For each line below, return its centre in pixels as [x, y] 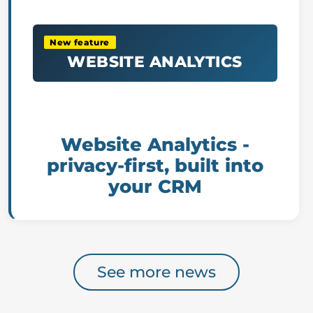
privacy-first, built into [155, 166]
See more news [156, 272]
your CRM [155, 187]
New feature [80, 42]
